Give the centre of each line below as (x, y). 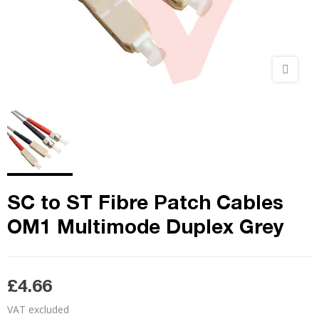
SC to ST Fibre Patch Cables (145, 202)
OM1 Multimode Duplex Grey (145, 226)
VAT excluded (38, 309)
